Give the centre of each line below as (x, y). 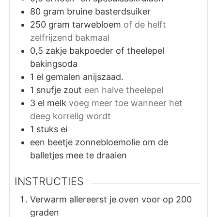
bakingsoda (54, 63)
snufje (49, 90)
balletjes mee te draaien (79, 155)
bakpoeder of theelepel (117, 50)
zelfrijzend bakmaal (70, 37)
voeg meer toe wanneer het (126, 103)
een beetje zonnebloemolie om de (99, 142)
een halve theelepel (124, 90)
